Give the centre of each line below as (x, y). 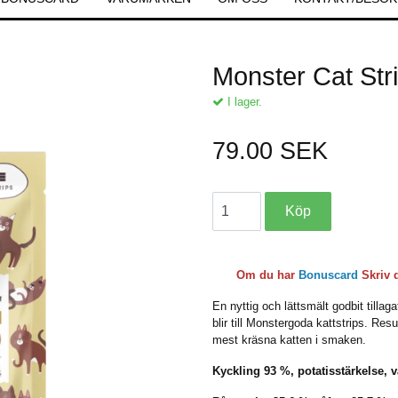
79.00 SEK (270, 151)
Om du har (267, 275)
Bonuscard (328, 275)
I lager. (243, 102)
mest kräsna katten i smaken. (289, 340)
